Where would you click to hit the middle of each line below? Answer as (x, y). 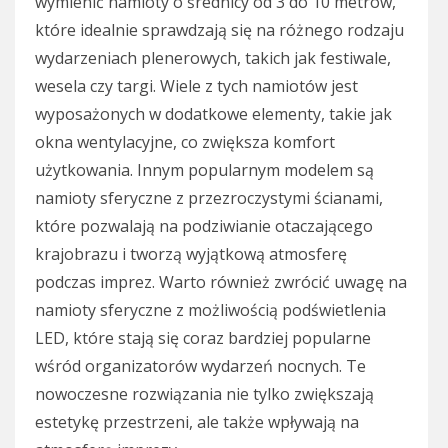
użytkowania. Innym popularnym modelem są (204, 169)
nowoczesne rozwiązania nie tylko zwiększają (204, 393)
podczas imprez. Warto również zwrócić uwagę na (221, 281)
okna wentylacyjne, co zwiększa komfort (185, 141)
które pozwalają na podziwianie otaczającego (204, 225)
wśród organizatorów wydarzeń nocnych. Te (200, 365)
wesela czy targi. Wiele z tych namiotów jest (196, 85)
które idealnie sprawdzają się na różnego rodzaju (219, 29)
